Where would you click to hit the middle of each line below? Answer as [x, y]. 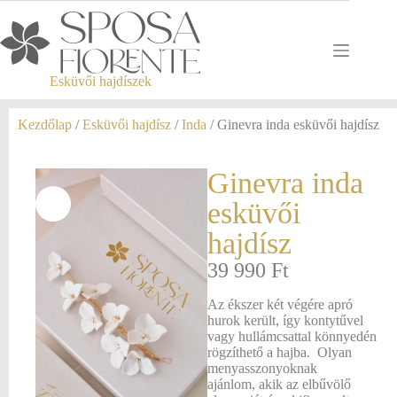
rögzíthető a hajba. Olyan [280, 352]
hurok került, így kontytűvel [285, 320]
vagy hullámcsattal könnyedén [292, 336]
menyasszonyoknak [262, 368]
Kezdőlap [45, 125]
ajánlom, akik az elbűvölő [279, 384]
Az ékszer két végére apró [280, 304]
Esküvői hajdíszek [100, 81]
